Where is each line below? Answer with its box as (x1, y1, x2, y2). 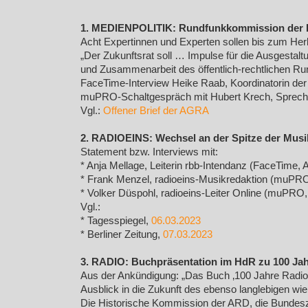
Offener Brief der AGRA (103, 105, 209, 116)
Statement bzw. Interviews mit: (80, 146, 218, 157)
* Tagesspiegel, (80, 215, 151, 226)
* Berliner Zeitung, (80, 229, 163, 240)
